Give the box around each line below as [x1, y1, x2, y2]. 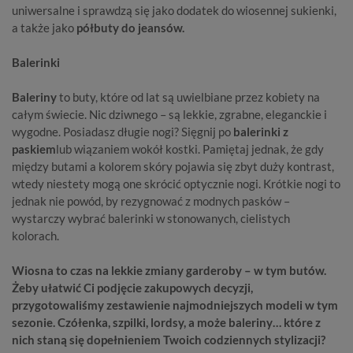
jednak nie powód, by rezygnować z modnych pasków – [12, 194, 290, 208]
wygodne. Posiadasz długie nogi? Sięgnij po [12, 124, 233, 139]
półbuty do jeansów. [76, 20, 187, 35]
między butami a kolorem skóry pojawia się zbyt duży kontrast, [12, 159, 334, 173]
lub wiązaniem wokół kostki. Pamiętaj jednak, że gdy [56, 142, 324, 156]
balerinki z [233, 124, 288, 139]
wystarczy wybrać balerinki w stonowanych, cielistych [12, 211, 290, 225]
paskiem [12, 142, 56, 156]
